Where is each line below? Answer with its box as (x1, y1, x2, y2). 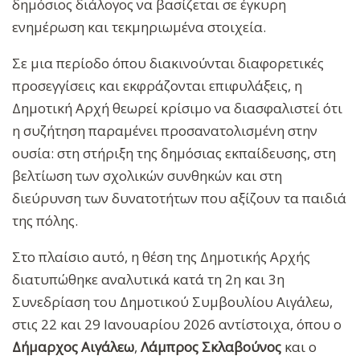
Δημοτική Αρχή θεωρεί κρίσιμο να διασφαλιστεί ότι (12, 98, 342, 117)
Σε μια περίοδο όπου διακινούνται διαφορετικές (12, 53, 324, 72)
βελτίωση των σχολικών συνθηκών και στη (12, 166, 282, 185)
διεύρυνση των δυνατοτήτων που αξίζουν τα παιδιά (12, 188, 346, 207)
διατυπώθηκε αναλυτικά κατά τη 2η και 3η (12, 269, 284, 288)
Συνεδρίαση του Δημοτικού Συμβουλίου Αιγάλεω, (12, 292, 333, 311)
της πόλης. (12, 211, 78, 230)
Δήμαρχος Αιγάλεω (12, 337, 134, 356)
